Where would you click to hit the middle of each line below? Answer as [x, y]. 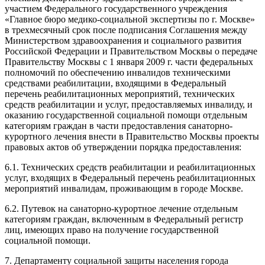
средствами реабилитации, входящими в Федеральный [116, 83]
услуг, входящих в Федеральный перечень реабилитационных [130, 177]
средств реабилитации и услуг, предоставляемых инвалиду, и [129, 104]
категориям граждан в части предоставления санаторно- [119, 125]
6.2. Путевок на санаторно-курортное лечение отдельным [121, 208]
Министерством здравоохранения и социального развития [123, 40]
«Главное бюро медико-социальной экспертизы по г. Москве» [130, 19]
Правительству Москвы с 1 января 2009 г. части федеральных [129, 62]
